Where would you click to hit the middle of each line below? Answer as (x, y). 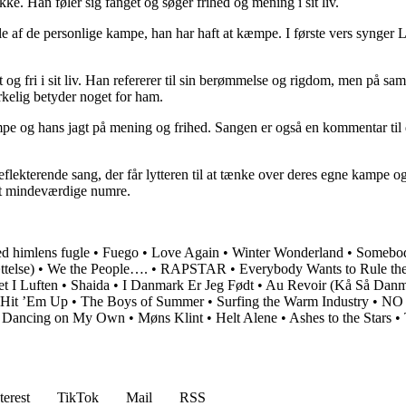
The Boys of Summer (142, 301)
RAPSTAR (193, 268)
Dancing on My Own (63, 317)
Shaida (90, 285)
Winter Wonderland (288, 252)
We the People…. (97, 268)
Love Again (185, 252)
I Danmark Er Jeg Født (188, 285)
